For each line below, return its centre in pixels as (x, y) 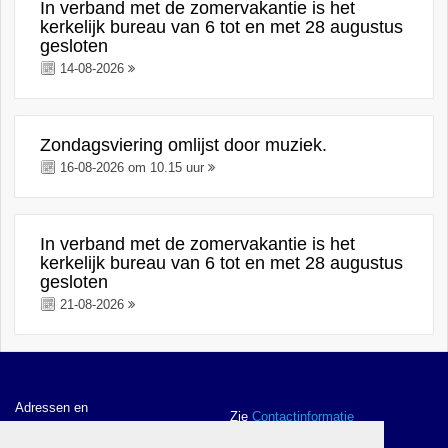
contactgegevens (64, 425)
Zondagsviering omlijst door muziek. (184, 145)
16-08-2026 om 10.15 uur (132, 167)
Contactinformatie (303, 416)
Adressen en (51, 407)
